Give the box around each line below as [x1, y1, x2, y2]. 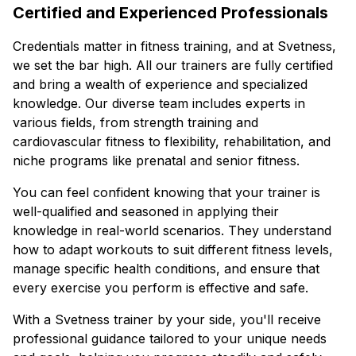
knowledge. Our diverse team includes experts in [13, 95, 305, 111]
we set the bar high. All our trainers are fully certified [13, 57, 333, 73]
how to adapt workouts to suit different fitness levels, [13, 242, 333, 257]
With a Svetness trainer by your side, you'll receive [13, 311, 321, 327]
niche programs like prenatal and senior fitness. [13, 153, 300, 168]
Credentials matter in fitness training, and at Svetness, [13, 38, 336, 54]
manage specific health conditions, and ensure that [13, 261, 319, 277]
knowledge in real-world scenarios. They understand [13, 222, 331, 238]
